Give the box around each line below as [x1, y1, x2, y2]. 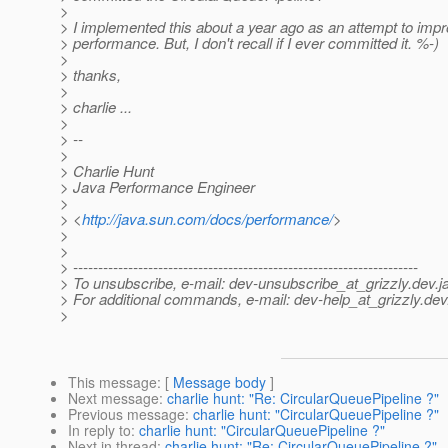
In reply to [68, 420, 131, 441]
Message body [173, 372, 266, 393]
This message [68, 372, 157, 393]
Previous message [68, 404, 185, 425]
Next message [68, 388, 159, 409]
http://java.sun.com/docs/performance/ [82, 208, 333, 230]
